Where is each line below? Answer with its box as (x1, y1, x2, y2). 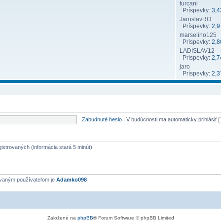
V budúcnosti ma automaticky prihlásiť (126, 116, 219, 122)
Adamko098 (56, 177, 87, 183)
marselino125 (180, 32, 217, 38)
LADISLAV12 (180, 47, 215, 54)
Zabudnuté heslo (81, 116, 122, 122)
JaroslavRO (180, 16, 211, 23)
